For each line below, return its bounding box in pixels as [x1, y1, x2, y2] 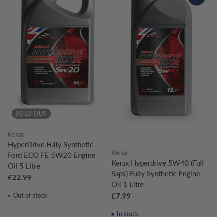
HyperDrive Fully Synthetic [8, 139, 93, 149]
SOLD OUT [15, 110, 47, 117]
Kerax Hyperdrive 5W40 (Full [111, 158, 204, 168]
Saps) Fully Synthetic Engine [111, 169, 200, 178]
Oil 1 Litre [111, 180, 144, 189]
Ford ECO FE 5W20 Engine [8, 150, 95, 159]
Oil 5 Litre [8, 161, 40, 170]
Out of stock [11, 191, 47, 199]
